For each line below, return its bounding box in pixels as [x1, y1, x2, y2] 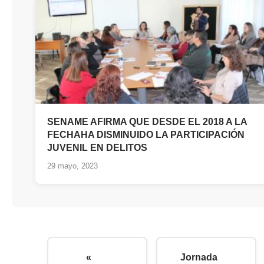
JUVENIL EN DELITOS [47, 143, 147, 153]
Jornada [180, 252, 217, 263]
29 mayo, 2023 [47, 161, 98, 171]
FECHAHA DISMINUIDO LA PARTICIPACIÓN [47, 130, 245, 140]
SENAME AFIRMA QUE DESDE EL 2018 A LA [47, 117, 247, 127]
